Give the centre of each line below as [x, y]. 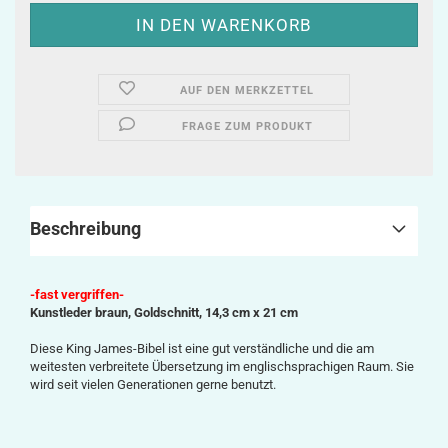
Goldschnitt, [169, 312]
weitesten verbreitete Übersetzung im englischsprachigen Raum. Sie [222, 366]
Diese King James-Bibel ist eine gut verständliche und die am [202, 348]
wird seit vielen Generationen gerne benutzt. [153, 384]
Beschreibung [85, 228]
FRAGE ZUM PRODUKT [247, 126]
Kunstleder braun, [82, 312]
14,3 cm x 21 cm [251, 312]
